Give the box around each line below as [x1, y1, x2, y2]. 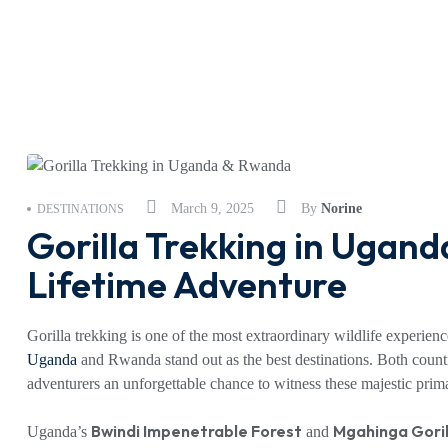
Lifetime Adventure [27, 262, 347, 307]
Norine [321, 201, 362, 216]
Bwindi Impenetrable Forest [91, 421, 302, 441]
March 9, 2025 [171, 201, 254, 216]
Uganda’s [27, 423, 91, 440]
